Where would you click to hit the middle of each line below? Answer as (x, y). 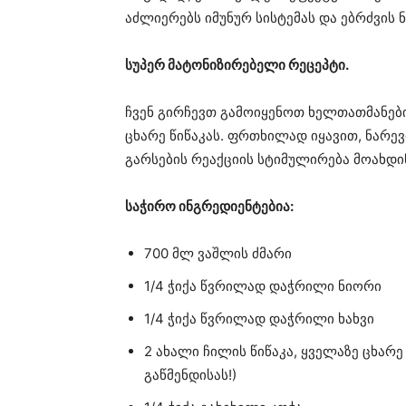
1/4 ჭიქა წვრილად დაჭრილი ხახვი (259, 319)
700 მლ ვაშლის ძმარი (218, 253)
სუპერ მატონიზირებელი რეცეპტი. (237, 65)
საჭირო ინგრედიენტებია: (209, 206)
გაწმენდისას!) (190, 375)
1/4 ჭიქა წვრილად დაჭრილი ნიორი (263, 286)
